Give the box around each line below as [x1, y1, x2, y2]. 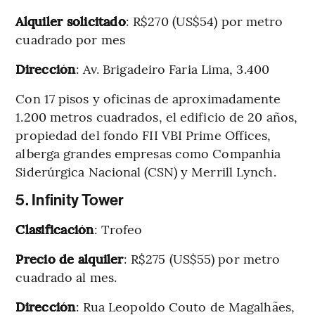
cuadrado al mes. [15, 267, 117, 285]
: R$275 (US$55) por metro [123, 249, 281, 267]
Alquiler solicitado [15, 11, 126, 30]
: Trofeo [94, 219, 143, 238]
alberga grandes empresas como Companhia [15, 143, 281, 162]
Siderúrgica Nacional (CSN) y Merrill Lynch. [15, 162, 276, 180]
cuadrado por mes [15, 30, 125, 48]
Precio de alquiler [15, 249, 124, 267]
